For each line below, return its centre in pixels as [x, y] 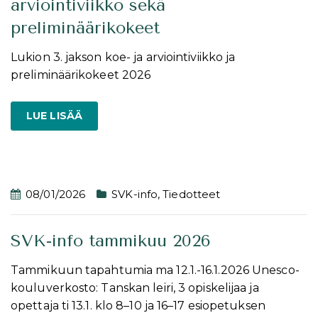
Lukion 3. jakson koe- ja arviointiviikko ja [123, 57]
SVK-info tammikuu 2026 [111, 240]
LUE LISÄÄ [54, 115]
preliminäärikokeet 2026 [81, 75]
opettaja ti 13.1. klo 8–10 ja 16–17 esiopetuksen [138, 305]
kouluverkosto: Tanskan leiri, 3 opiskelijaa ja [135, 287]
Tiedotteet [192, 194]
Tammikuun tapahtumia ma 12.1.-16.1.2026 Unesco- [155, 270]
